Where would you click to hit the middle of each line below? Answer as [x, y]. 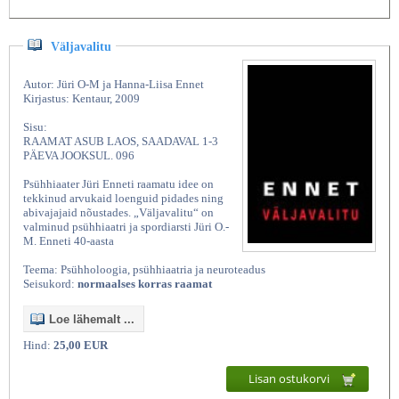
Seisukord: [50, 284]
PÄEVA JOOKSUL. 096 [79, 156]
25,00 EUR [81, 346]
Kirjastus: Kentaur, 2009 [81, 99]
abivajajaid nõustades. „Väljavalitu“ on [118, 213]
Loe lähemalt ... [92, 320]
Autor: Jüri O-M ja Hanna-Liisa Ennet [114, 85]
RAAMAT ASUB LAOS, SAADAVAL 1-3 [121, 142]
